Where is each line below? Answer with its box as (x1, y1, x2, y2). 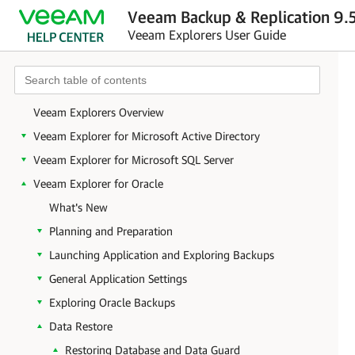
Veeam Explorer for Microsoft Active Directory (33, 129, 260, 143)
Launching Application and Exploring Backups (49, 248, 274, 261)
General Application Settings (49, 272, 187, 285)
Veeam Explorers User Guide (128, 26, 286, 42)
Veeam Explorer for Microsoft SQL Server (33, 153, 234, 166)
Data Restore (49, 319, 113, 333)
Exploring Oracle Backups (49, 296, 175, 309)
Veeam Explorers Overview (33, 105, 164, 119)
